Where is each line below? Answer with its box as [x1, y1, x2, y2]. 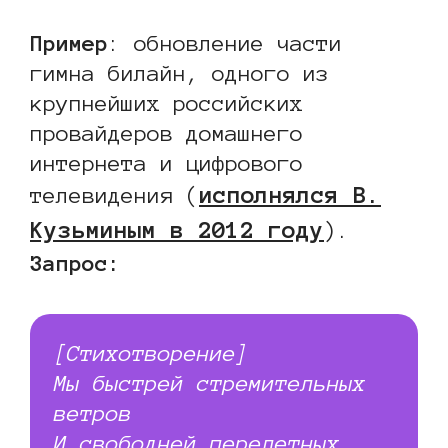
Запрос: [30, 250, 121, 275]
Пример [30, 30, 108, 55]
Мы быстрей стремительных [54, 370, 366, 395]
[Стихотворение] [54, 340, 249, 365]
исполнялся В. [199, 181, 381, 208]
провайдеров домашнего [30, 120, 303, 145]
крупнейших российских [30, 90, 303, 115]
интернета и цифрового [30, 150, 303, 175]
